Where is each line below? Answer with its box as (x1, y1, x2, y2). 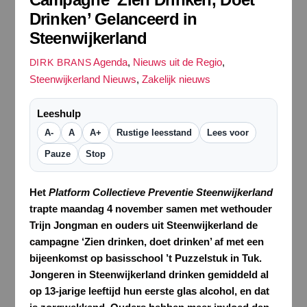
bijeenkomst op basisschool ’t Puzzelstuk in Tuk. (29, 252, 262, 265)
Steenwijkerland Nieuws (29, 73, 136, 86)
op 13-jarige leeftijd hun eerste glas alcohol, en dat (29, 285, 269, 297)
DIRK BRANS (29, 58, 92, 69)
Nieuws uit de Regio (133, 56, 223, 69)
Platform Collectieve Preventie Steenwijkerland (48, 186, 273, 199)
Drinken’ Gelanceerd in (29, 9, 197, 28)
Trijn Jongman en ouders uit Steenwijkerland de (29, 219, 258, 232)
